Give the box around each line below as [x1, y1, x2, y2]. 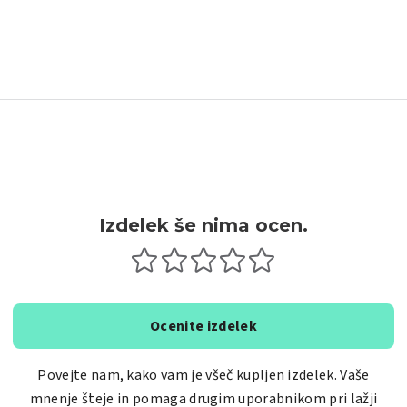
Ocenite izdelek [150, 316, 257, 336]
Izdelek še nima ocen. [99, 214, 308, 236]
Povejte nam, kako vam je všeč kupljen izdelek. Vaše [37, 365, 370, 385]
